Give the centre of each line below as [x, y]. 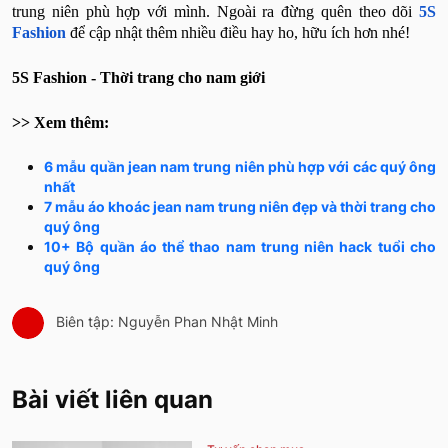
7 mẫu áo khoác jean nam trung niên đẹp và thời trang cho [240, 206]
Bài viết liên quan [112, 399]
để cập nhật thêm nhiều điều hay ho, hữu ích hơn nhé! [238, 32]
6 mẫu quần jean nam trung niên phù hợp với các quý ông [240, 166]
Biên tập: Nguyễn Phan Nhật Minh [165, 321]
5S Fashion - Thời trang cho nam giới [138, 77]
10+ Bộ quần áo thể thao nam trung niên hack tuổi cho [240, 246]
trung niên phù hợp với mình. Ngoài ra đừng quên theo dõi [215, 11]
